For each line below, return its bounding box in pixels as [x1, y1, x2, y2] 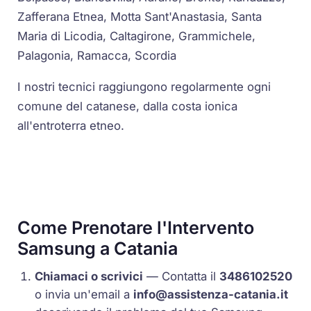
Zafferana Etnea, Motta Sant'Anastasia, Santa [17, 10, 262, 24]
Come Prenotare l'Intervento [17, 217, 255, 238]
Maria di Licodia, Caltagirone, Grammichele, [17, 29, 256, 44]
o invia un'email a [35, 287, 134, 302]
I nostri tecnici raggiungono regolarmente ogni [17, 80, 271, 94]
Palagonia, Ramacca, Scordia [17, 49, 177, 63]
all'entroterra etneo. [17, 119, 125, 133]
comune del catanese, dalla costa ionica [17, 99, 238, 114]
